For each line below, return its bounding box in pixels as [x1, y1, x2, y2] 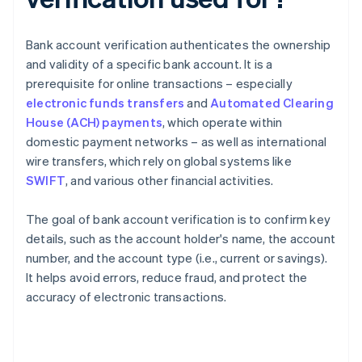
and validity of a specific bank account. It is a [26, 56, 273, 73]
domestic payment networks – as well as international [26, 133, 327, 150]
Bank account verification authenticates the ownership [26, 36, 331, 53]
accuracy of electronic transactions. [26, 288, 227, 305]
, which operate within [162, 114, 283, 131]
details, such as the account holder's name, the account [26, 230, 336, 247]
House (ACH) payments [26, 114, 162, 131]
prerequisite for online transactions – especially [26, 75, 293, 92]
